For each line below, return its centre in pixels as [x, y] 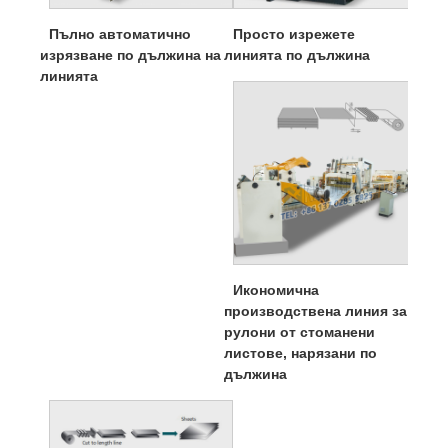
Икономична [276, 290]
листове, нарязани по [300, 353]
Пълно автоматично [120, 34]
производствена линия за [315, 311]
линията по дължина [297, 55]
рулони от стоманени [299, 332]
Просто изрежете [294, 34]
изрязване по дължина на [130, 55]
